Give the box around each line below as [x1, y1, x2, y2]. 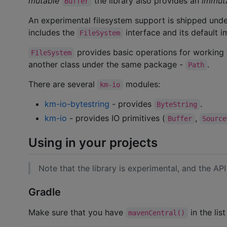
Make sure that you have [28, 207, 126, 217]
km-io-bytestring [45, 98, 109, 109]
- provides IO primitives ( [67, 112, 165, 123]
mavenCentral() [128, 208, 185, 217]
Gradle [28, 185, 61, 198]
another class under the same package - [28, 59, 185, 69]
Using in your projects [28, 135, 158, 150]
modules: [123, 79, 160, 89]
